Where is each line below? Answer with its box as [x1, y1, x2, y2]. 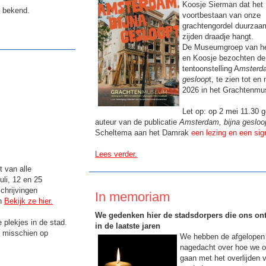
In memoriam [95, 189, 170, 204]
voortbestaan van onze [182, 10, 261, 20]
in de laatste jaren [95, 221, 161, 230]
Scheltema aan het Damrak [95, 128, 192, 137]
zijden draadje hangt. [182, 31, 254, 41]
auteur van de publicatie [95, 117, 180, 126]
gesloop [182, 74, 210, 84]
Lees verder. [95, 149, 138, 159]
